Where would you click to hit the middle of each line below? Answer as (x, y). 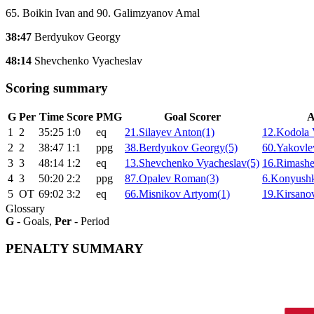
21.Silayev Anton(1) (170, 132)
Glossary (27, 209)
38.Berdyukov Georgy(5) (181, 148)
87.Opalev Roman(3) (172, 179)
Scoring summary (57, 88)
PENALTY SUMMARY (75, 249)
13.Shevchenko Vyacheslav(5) (192, 163)
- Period (90, 221)
